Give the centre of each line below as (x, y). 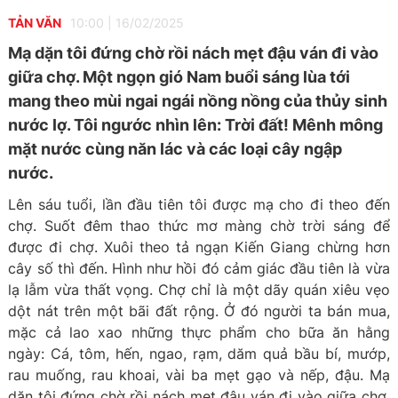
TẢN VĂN (35, 23)
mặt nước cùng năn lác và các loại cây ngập (175, 149)
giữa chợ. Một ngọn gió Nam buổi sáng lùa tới (179, 77)
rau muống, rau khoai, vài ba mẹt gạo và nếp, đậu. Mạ (199, 375)
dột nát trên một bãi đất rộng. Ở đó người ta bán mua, (199, 311)
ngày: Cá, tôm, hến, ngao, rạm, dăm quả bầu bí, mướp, (199, 354)
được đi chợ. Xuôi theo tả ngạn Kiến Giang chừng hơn (199, 247)
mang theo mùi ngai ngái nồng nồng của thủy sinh (198, 101)
